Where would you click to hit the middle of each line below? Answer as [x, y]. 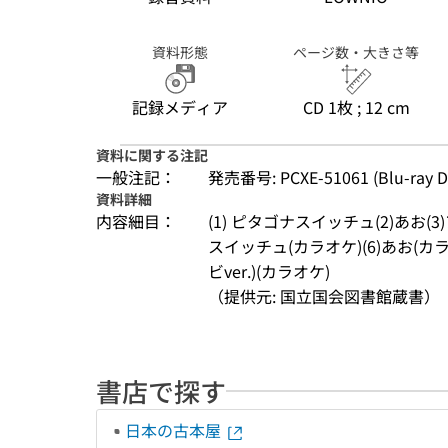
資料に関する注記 [152, 155]
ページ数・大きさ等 [356, 52]
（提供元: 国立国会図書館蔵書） [324, 296]
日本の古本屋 [175, 430]
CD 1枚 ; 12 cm [356, 107]
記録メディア [180, 107]
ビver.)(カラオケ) [269, 271]
